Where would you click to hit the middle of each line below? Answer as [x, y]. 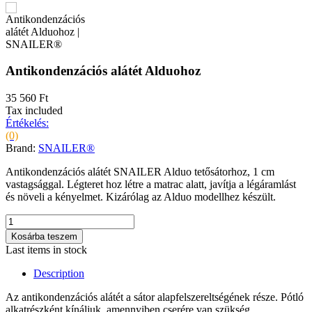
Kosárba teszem [44, 236]
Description [59, 273]
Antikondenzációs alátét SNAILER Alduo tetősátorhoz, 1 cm [140, 171]
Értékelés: [27, 123]
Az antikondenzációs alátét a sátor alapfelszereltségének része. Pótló [155, 297]
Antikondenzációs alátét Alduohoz [103, 71]
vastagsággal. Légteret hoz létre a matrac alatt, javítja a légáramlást [151, 184]
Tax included [34, 110]
